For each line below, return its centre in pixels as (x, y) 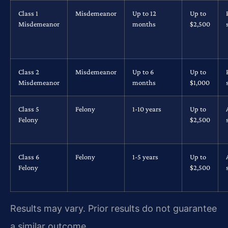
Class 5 (29, 109)
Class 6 (29, 157)
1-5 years (145, 157)
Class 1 (28, 13)
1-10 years (147, 109)
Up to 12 (144, 13)
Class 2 (29, 72)
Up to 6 (143, 72)
